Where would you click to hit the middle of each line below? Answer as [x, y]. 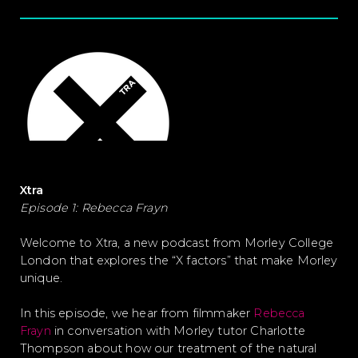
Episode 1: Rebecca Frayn [94, 208]
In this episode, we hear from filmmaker [137, 313]
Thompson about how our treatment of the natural [169, 348]
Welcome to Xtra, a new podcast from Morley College [177, 243]
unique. [42, 278]
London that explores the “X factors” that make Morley [179, 261]
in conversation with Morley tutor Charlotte [178, 331]
